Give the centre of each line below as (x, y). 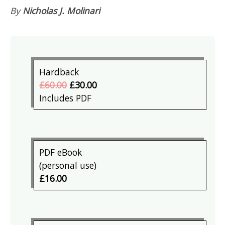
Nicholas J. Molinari (61, 11)
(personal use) (68, 165)
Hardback (59, 72)
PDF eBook (61, 152)
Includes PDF (66, 98)
